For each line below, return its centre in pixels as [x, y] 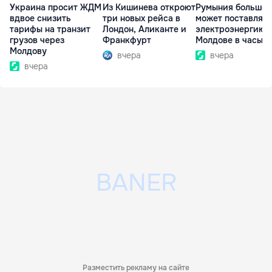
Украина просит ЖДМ [56, 8]
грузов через [37, 40]
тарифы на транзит [50, 29]
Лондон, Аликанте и [144, 29]
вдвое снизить [40, 19]
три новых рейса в [141, 19]
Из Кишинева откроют [149, 8]
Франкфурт [127, 40]
